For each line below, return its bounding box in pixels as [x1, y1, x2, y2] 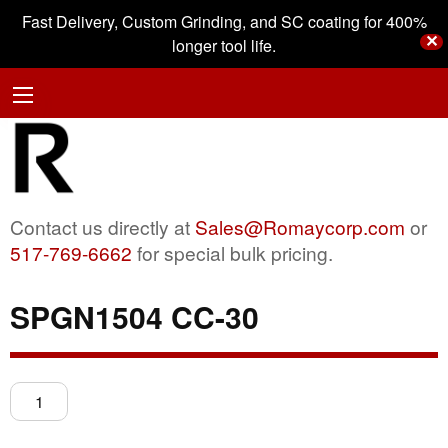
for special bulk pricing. [132, 238, 333, 266]
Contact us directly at [10, 212, 195, 240]
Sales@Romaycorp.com [195, 212, 405, 240]
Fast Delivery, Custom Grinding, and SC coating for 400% [21, 10, 427, 33]
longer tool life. [172, 34, 276, 57]
